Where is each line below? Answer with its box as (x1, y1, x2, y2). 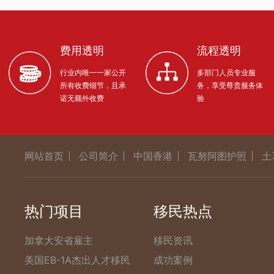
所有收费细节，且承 (60, 80, 126, 90)
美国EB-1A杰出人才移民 (24, 253, 130, 266)
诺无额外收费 (60, 93, 104, 103)
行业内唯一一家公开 (60, 67, 126, 77)
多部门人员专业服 (196, 67, 256, 77)
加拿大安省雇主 (24, 234, 93, 246)
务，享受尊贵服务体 (196, 80, 263, 90)
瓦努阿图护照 (188, 149, 246, 162)
